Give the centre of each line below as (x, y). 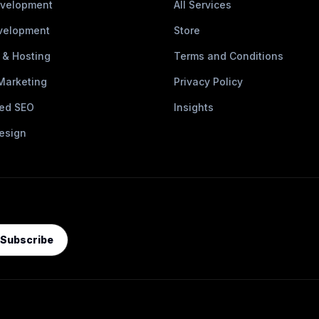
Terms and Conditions (229, 56)
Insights (194, 107)
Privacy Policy (208, 82)
